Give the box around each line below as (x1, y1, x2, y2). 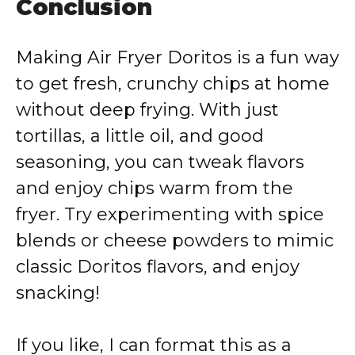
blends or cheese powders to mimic (16, 230, 334, 251)
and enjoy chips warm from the (16, 177, 293, 199)
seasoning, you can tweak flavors (16, 151, 304, 173)
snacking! (16, 282, 100, 303)
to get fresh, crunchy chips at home (16, 73, 330, 94)
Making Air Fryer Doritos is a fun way (16, 47, 339, 68)
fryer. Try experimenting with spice (16, 204, 324, 225)
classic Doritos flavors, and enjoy (16, 256, 300, 277)
